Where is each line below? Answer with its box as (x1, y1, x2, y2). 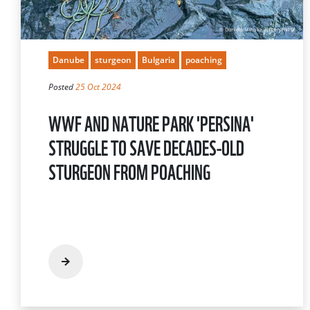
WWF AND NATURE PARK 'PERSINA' (48, 106, 254, 138)
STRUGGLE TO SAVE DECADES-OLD (48, 130, 244, 162)
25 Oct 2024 (75, 80, 121, 93)
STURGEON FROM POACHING (48, 154, 210, 186)
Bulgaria (142, 53, 175, 66)
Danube (53, 53, 84, 66)
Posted (48, 80, 75, 93)
